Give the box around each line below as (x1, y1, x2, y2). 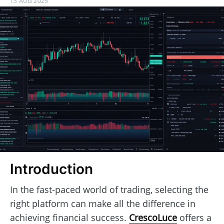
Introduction (10, 160, 93, 178)
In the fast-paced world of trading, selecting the (10, 183, 208, 195)
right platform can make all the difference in (10, 197, 195, 209)
